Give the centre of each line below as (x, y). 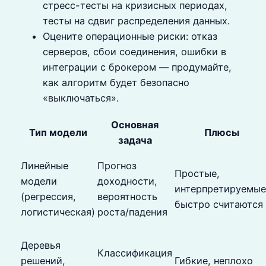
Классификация (135, 253)
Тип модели (58, 133)
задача (135, 140)
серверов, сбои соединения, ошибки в (134, 51)
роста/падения (132, 212)
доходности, (127, 181)
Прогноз (117, 166)
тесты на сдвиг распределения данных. (136, 20)
